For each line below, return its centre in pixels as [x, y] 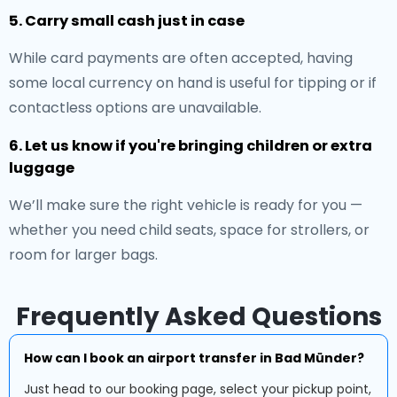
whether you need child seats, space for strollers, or [189, 230]
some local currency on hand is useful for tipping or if [193, 83]
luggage [42, 168]
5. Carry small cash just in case [127, 21]
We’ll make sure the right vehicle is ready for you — [186, 205]
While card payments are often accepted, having [181, 58]
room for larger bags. [83, 255]
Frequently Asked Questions [198, 317]
